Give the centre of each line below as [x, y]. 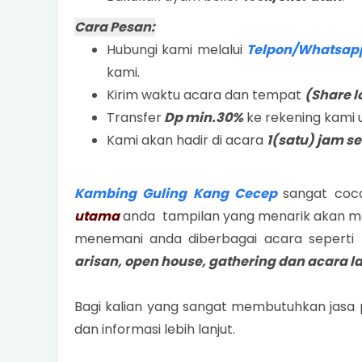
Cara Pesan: [115, 27]
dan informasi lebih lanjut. [155, 329]
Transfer [134, 118]
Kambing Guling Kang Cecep [179, 194]
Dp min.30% [202, 118]
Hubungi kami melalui [177, 50]
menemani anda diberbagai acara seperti [217, 239]
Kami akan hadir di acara [187, 140]
